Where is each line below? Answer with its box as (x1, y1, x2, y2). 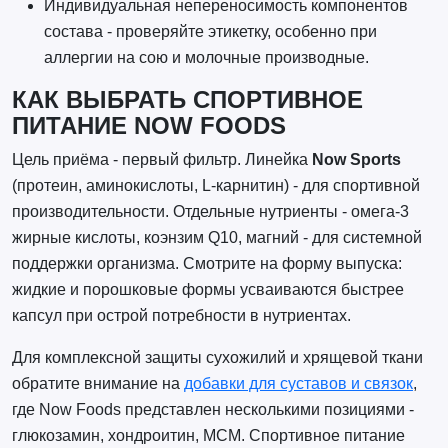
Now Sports (311, 151, 401, 169)
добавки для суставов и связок (183, 375, 413, 393)
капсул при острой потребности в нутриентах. (11, 307, 351, 325)
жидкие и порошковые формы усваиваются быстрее (11, 281, 404, 299)
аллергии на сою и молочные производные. (43, 49, 369, 67)
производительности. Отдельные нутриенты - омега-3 (11, 203, 409, 221)
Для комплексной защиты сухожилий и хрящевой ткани (11, 349, 423, 367)
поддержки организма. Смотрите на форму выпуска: (11, 255, 402, 273)
